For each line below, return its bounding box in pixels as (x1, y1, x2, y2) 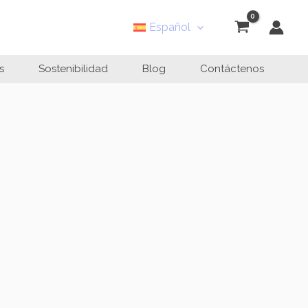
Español (148, 21, 190, 34)
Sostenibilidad (38, 63, 108, 75)
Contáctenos (200, 63, 264, 75)
